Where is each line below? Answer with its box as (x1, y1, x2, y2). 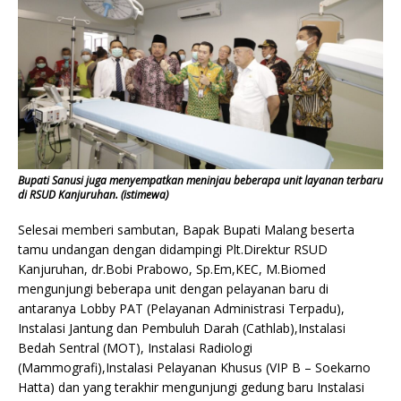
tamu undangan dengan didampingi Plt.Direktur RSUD (18, 240, 328, 258)
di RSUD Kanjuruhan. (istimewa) (18, 186, 168, 202)
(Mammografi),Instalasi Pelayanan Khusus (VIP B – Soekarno (18, 358, 371, 376)
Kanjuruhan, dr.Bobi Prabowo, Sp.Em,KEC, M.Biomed (18, 260, 326, 277)
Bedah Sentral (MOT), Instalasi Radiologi (18, 338, 252, 356)
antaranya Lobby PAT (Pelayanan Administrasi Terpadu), (18, 299, 345, 317)
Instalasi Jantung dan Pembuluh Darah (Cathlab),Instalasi (18, 319, 346, 337)
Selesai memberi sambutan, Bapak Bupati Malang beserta (18, 220, 354, 238)
